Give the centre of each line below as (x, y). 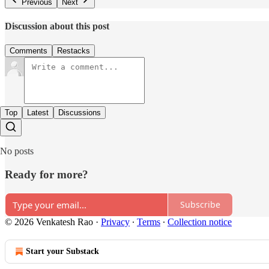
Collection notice (200, 222)
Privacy (115, 222)
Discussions (80, 113)
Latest (38, 113)
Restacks (74, 51)
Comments (29, 51)
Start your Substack (62, 251)
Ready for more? (47, 175)
